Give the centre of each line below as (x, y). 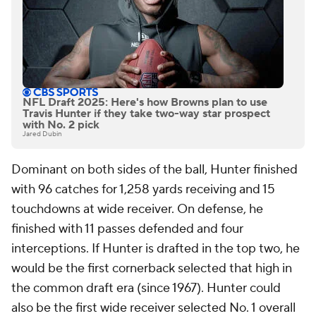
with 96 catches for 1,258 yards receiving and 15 (143, 190)
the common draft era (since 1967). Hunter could (146, 288)
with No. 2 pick (61, 125)
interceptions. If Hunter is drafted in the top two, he (156, 249)
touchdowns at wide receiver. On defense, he (137, 209)
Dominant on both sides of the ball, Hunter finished (154, 170)
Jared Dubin (42, 134)
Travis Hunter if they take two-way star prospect (146, 114)
